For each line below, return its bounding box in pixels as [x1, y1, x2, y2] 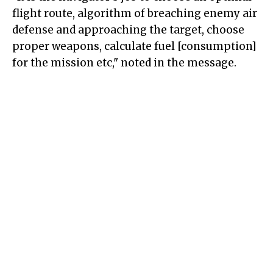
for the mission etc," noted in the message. [12, 56, 236, 70]
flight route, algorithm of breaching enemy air [12, 7, 257, 21]
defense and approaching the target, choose [12, 23, 244, 37]
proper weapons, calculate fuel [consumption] [12, 40, 257, 54]
